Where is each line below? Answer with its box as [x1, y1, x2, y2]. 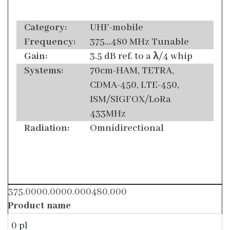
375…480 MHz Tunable [90, 36, 189, 49]
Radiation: [24, 122, 69, 135]
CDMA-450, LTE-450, [90, 79, 179, 92]
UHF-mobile [90, 22, 143, 34]
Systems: [24, 65, 63, 78]
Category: [24, 22, 67, 34]
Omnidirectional [90, 122, 164, 135]
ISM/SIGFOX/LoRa [90, 93, 171, 106]
